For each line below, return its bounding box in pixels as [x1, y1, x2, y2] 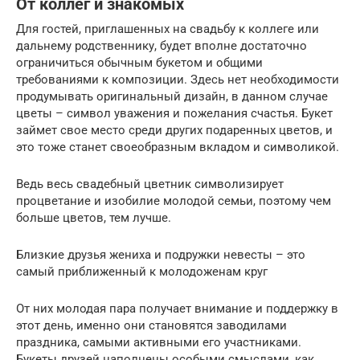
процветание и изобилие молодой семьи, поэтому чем [16, 193, 331, 208]
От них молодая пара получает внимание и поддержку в [16, 301, 338, 316]
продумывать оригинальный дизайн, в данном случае [16, 88, 328, 104]
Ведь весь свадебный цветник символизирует [16, 176, 284, 191]
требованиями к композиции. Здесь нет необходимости [16, 72, 339, 87]
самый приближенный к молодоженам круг [16, 264, 268, 279]
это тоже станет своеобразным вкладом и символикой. [16, 139, 339, 154]
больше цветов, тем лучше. [16, 210, 171, 225]
